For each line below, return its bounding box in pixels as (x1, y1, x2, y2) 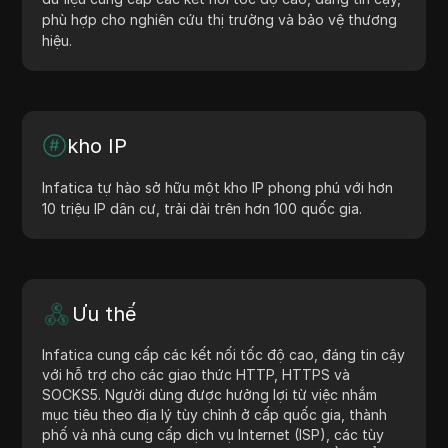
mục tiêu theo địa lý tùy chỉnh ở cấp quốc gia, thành (42, 405, 388, 423)
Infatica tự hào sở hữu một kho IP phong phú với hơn (42, 178, 394, 196)
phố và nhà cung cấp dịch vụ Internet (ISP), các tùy (42, 425, 385, 443)
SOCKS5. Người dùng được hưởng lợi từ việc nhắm (42, 385, 378, 403)
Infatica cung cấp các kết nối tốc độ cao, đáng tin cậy (42, 345, 406, 363)
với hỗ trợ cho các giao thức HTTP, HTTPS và (42, 365, 351, 383)
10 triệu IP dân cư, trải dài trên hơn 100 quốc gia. (42, 199, 363, 217)
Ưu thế (72, 301, 137, 326)
